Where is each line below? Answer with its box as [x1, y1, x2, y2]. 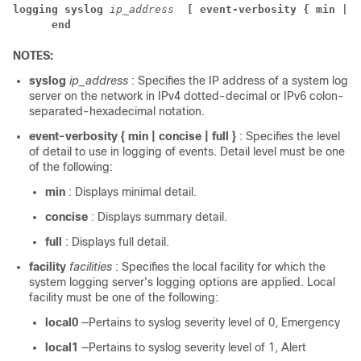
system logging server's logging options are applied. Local [29, 276, 335, 288]
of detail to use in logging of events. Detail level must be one [29, 145, 345, 158]
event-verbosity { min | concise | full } [29, 130, 236, 143]
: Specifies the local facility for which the [115, 260, 326, 273]
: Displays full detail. [65, 235, 169, 248]
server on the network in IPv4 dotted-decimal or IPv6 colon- [29, 89, 344, 102]
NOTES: [13, 49, 53, 62]
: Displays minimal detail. [68, 185, 197, 198]
